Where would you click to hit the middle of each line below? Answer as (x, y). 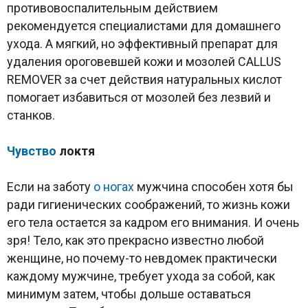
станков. (31, 115)
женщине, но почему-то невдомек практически (142, 258)
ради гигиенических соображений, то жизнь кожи (148, 204)
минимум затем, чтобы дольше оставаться (129, 294)
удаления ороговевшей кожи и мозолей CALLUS (144, 61)
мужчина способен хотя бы (214, 186)
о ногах (114, 186)
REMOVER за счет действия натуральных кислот (144, 79)
